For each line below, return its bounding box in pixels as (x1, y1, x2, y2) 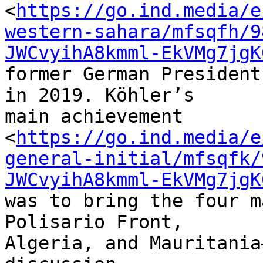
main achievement (5, 106, 194, 127)
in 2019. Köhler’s (5, 85, 205, 106)
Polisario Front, (5, 211, 194, 233)
